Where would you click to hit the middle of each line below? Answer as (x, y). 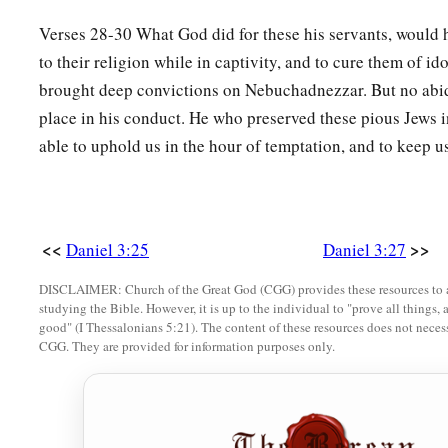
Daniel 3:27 (364, 250)
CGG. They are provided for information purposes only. (187, 346)
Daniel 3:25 (107, 250)
